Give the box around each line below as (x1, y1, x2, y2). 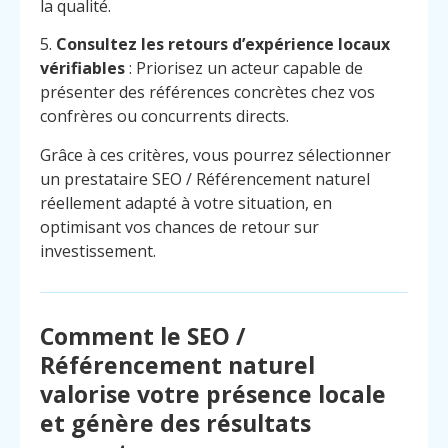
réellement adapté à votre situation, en (40, 191, 332, 214)
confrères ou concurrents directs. (40, 105, 289, 128)
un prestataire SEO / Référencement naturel (40, 167, 370, 190)
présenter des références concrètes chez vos (40, 81, 375, 104)
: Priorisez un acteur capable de (125, 57, 363, 80)
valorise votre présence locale (40, 378, 386, 411)
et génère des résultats (40, 407, 311, 440)
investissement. (40, 239, 156, 262)
